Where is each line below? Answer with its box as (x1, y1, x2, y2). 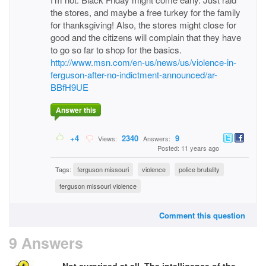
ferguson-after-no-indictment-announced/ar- (50, 68, 217, 81)
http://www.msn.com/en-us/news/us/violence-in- (50, 56, 236, 68)
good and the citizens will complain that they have (50, 31, 241, 43)
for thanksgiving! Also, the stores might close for (50, 18, 236, 31)
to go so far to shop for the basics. (50, 43, 182, 56)
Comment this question (159, 210, 245, 221)
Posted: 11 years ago (157, 143, 219, 153)
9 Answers (9, 232, 83, 254)
